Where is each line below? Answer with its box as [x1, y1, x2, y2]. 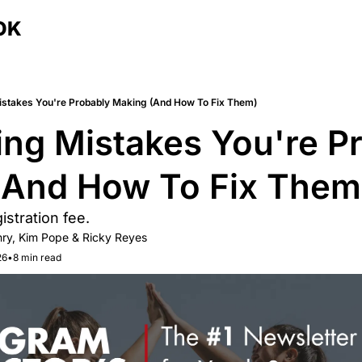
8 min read [13, 251, 61, 263]
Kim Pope [19, 230, 69, 244]
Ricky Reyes [82, 230, 147, 244]
